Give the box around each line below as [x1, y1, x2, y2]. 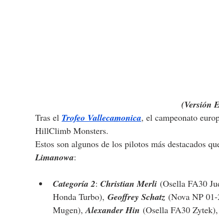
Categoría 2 [53, 177, 95, 190]
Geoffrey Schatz [108, 190, 165, 203]
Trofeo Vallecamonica [62, 111, 141, 124]
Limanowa [35, 151, 74, 163]
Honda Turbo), [53, 190, 105, 202]
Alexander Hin [86, 203, 140, 216]
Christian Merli [100, 177, 157, 190]
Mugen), [53, 203, 86, 216]
